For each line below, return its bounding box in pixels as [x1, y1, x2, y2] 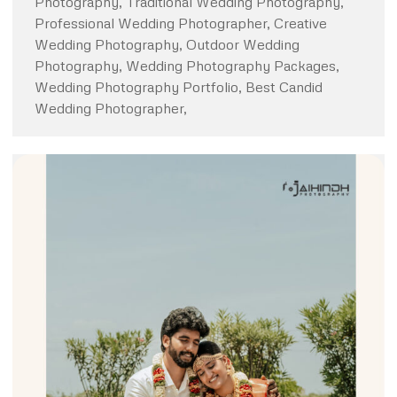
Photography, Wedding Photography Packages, [35, 57, 339, 75]
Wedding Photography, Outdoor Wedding [35, 35, 300, 54]
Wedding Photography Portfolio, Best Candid [35, 78, 323, 97]
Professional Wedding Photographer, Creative [35, 14, 327, 33]
